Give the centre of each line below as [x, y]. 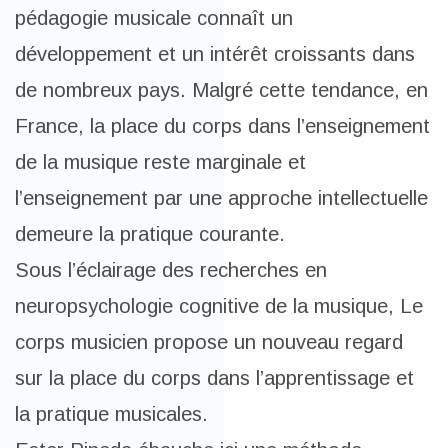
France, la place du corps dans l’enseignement [222, 126]
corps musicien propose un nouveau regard [209, 342]
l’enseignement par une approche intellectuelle [221, 198]
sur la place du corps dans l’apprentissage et [214, 378]
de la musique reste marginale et [160, 162]
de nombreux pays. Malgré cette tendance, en [221, 90]
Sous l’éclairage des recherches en [171, 270]
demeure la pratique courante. [150, 234]
